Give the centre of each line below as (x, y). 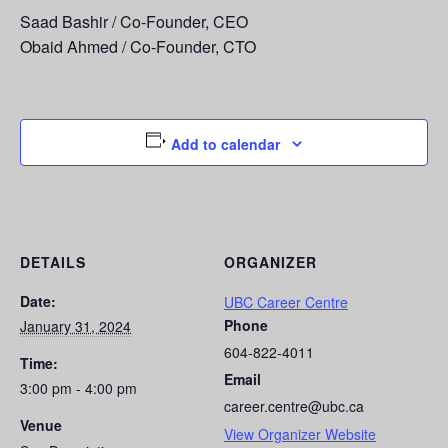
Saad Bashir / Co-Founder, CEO (134, 22)
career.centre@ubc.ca (294, 406)
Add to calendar (226, 144)
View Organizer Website (300, 434)
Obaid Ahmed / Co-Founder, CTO (138, 47)
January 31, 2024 (75, 326)
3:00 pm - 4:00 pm (78, 388)
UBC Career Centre (286, 302)
